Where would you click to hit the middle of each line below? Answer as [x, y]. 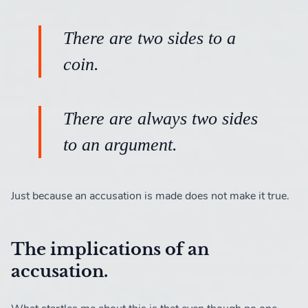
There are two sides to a [150, 38]
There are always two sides [161, 118]
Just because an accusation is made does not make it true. [150, 196]
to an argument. [120, 144]
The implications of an [110, 249]
